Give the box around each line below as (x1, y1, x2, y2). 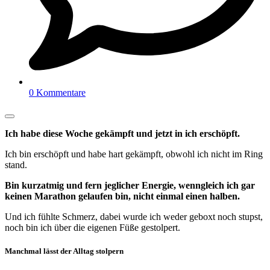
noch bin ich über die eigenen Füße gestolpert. (5, 222, 180, 233)
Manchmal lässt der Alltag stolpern (5, 246, 124, 256)
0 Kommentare (29, 87, 86, 98)
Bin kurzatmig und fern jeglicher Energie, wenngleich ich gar (5, 180, 255, 190)
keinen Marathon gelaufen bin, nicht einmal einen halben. (5, 190, 240, 201)
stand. (5, 159, 27, 170)
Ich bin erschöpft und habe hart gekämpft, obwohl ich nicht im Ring (5, 148, 263, 159)
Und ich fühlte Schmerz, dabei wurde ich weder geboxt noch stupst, (5, 211, 263, 222)
